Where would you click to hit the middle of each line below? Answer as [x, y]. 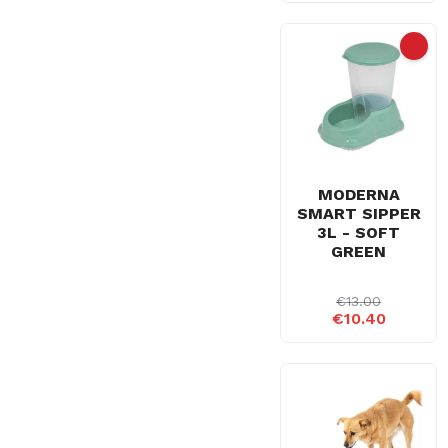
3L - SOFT [359, 232]
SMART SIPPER [358, 213]
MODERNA [358, 194]
